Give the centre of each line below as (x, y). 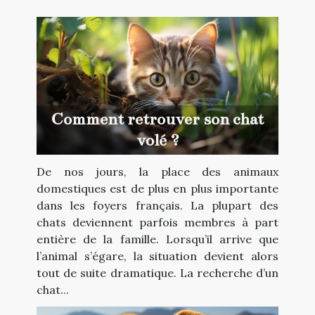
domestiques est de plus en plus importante (157, 189)
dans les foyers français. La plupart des (157, 206)
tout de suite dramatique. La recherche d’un (157, 273)
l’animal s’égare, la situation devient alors (157, 256)
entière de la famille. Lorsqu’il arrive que (157, 239)
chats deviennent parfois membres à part (157, 223)
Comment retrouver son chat (157, 120)
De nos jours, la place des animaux (157, 172)
